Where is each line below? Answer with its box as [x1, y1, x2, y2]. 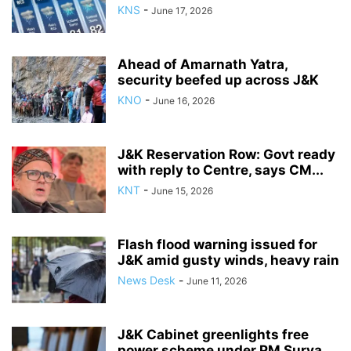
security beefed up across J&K [118, 72, 319, 89]
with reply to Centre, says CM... [118, 162, 324, 179]
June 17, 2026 [151, 5, 212, 17]
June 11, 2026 [186, 275, 247, 288]
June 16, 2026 [153, 95, 215, 107]
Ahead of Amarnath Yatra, [118, 56, 288, 73]
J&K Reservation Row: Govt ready [118, 147, 335, 163]
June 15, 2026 [151, 185, 213, 197]
